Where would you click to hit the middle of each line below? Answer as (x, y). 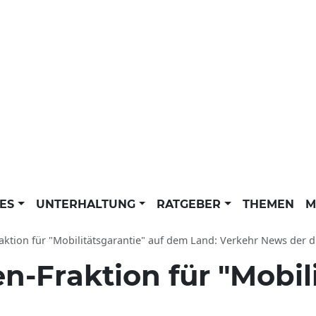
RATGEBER (191, 204)
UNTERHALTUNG (87, 204)
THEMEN (268, 204)
